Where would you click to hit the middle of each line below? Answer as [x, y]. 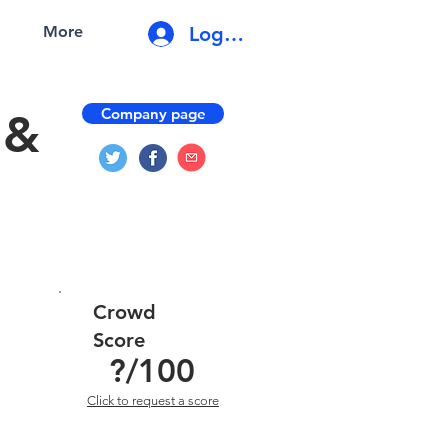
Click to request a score [153, 400]
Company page [153, 113]
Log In [218, 33]
